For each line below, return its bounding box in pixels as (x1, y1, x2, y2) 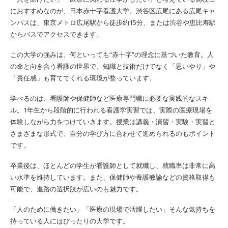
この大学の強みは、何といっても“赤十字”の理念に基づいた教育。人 (10, 49, 214, 59)
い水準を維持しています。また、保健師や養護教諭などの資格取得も (10, 172, 215, 182)
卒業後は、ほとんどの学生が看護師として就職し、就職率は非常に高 (10, 160, 215, 170)
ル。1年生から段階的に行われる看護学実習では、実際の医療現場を (10, 105, 212, 115)
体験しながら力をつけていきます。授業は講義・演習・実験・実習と (10, 117, 215, 126)
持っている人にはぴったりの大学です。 (10, 216, 129, 225)
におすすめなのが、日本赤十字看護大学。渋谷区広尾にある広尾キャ (10, 6, 215, 15)
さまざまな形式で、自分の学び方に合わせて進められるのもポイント (10, 128, 215, 138)
